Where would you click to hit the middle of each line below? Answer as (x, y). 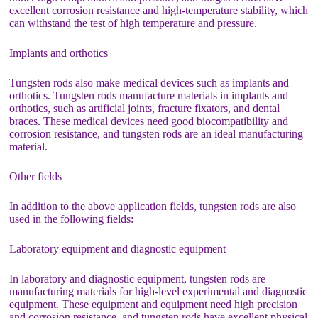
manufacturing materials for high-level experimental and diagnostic (159, 291)
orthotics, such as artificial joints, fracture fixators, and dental (145, 108)
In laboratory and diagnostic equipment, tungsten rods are (138, 279)
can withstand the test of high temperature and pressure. (133, 23)
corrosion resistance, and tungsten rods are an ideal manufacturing (157, 134)
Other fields (36, 176)
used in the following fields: (72, 219)
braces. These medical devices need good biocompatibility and (149, 121)
